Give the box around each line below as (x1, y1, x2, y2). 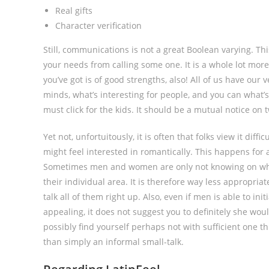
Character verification (55, 20, 142, 31)
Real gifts (55, 5, 92, 16)
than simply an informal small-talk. (43, 236, 184, 247)
